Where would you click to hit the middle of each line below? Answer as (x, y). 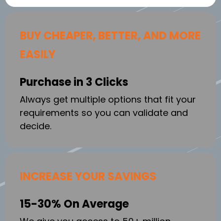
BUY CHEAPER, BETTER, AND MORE (110, 36)
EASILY (37, 54)
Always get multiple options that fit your (108, 99)
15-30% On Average (74, 204)
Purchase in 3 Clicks (74, 82)
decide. (36, 126)
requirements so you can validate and (104, 112)
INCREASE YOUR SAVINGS (88, 176)
